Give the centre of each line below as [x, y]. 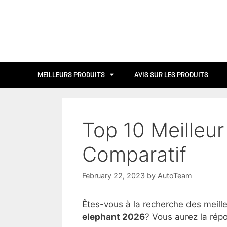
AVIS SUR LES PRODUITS [171, 74]
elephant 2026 [113, 217]
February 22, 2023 [113, 176]
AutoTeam [175, 176]
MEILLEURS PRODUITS [71, 74]
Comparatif [134, 154]
